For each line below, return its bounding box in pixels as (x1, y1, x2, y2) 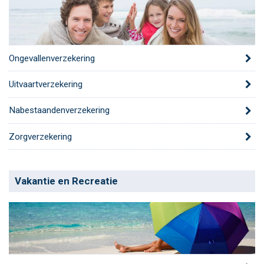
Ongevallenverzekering (9, 52, 95, 64)
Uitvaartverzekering (9, 79, 82, 90)
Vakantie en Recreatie (15, 175, 118, 187)
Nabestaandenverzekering (9, 105, 110, 116)
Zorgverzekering (9, 131, 72, 142)
